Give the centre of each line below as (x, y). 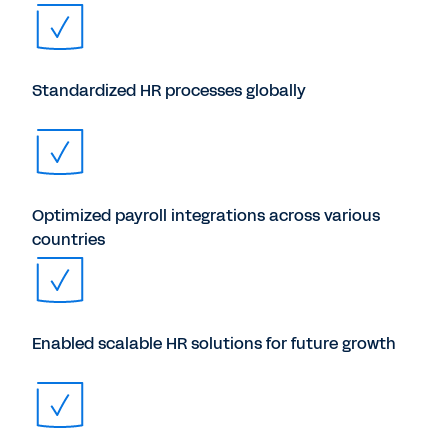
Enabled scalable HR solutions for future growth (214, 343)
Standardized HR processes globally (169, 90)
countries (68, 239)
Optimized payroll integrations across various (206, 215)
